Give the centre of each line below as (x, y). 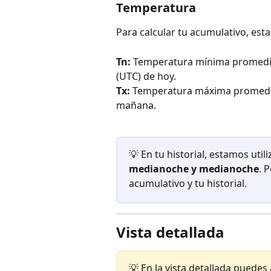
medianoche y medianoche (194, 169)
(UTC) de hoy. (146, 76)
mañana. (136, 105)
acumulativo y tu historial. (188, 184)
